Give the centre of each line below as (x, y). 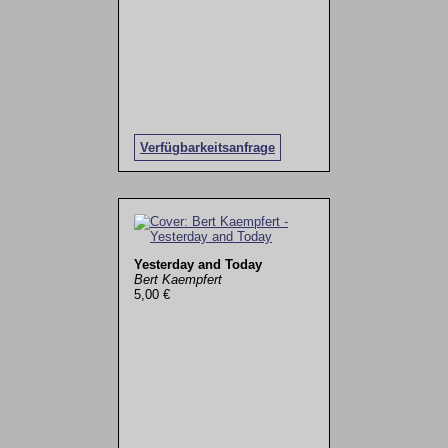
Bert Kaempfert (177, 279)
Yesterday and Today (197, 264)
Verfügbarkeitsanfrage (207, 148)
